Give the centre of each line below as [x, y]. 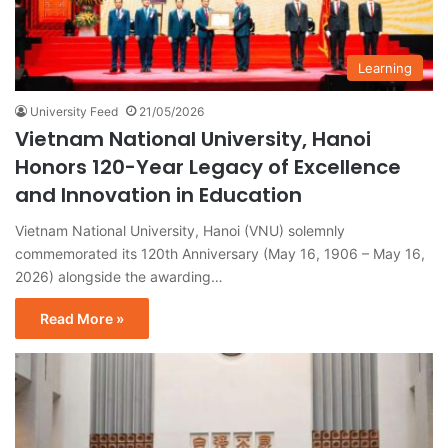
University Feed [74, 111]
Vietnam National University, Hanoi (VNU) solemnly [180, 230]
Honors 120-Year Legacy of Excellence [208, 166]
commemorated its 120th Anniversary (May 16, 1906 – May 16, [220, 253]
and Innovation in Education [158, 194]
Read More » [82, 318]
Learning [385, 67]
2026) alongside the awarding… [119, 276]
